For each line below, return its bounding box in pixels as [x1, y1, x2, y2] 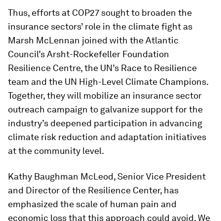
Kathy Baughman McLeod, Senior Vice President [8, 171, 206, 182]
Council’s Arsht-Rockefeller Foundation [8, 49, 169, 59]
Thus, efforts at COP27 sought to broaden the [8, 7, 192, 18]
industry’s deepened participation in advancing [8, 118, 202, 128]
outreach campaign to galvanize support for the [8, 104, 203, 114]
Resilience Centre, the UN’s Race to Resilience [8, 63, 197, 73]
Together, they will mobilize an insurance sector [8, 90, 202, 101]
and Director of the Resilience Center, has [8, 185, 179, 195]
